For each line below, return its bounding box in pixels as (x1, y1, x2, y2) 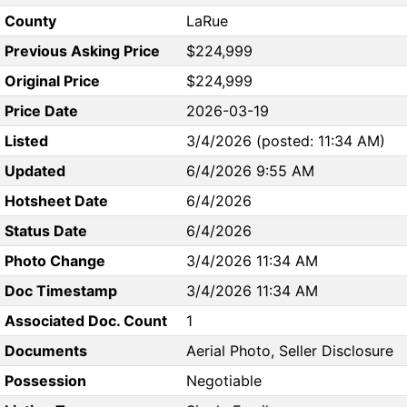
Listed (4, 132, 48, 151)
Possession (4, 372, 86, 391)
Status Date (4, 222, 87, 241)
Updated (4, 162, 65, 181)
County (4, 12, 56, 31)
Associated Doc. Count (4, 312, 167, 331)
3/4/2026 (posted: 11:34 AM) (186, 132, 385, 151)
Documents (4, 342, 87, 361)
